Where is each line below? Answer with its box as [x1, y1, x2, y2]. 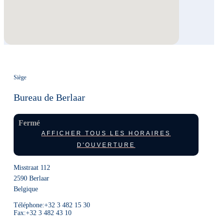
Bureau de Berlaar [14, 92, 85, 103]
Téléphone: [14, 201, 44, 209]
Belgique [14, 185, 38, 193]
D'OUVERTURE [77, 142, 135, 148]
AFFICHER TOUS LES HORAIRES [41, 130, 171, 137]
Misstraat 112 [14, 164, 50, 171]
